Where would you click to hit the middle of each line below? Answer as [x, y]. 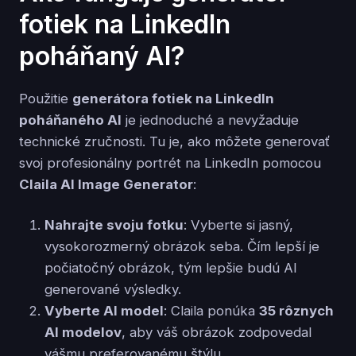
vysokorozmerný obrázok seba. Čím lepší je [182, 246]
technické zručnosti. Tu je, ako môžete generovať [174, 141]
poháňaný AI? [102, 56]
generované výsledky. [113, 289]
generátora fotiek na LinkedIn [173, 98]
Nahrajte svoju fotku [114, 224]
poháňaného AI [70, 120]
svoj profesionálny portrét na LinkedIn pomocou [170, 163]
